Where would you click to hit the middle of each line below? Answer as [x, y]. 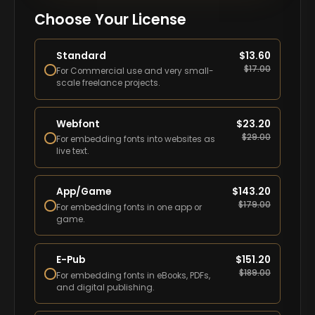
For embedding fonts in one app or [129, 207]
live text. [73, 152]
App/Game [84, 192]
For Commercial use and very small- [135, 71]
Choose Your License [110, 19]
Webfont [78, 124]
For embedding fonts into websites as [136, 140]
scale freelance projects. [109, 83]
